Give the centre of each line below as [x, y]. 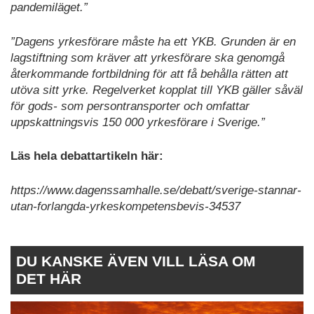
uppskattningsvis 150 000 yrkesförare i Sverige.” [138, 122]
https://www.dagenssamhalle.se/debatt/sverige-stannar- [156, 190]
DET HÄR [49, 279]
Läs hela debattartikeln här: [87, 156]
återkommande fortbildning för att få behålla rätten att [149, 74]
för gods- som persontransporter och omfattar [130, 106]
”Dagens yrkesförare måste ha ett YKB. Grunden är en [153, 41]
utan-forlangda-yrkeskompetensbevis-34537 [125, 206]
